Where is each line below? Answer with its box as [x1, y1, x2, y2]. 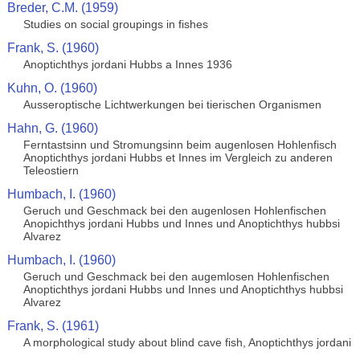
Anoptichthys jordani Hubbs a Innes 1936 [22, 58, 232, 71]
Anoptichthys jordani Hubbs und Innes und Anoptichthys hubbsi [22, 283, 343, 296]
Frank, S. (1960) [6, 41, 99, 55]
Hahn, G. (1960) [6, 121, 98, 135]
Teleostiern [22, 164, 79, 177]
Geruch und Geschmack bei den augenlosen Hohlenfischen [22, 204, 326, 217]
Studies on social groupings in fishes [22, 18, 208, 31]
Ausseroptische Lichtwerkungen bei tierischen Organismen [22, 98, 321, 111]
